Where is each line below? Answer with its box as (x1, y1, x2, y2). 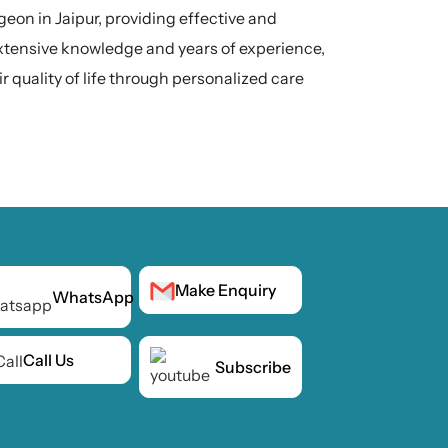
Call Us (23, 349, 75, 370)
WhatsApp (52, 287, 135, 307)
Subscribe (215, 357, 291, 377)
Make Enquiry (174, 280, 276, 301)
